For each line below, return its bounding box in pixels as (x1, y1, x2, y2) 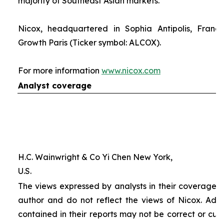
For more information (17, 65, 101, 75)
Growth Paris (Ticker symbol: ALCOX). (17, 37, 161, 47)
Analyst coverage (17, 80, 91, 90)
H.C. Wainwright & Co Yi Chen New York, (17, 152, 172, 162)
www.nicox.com (101, 65, 160, 75)
